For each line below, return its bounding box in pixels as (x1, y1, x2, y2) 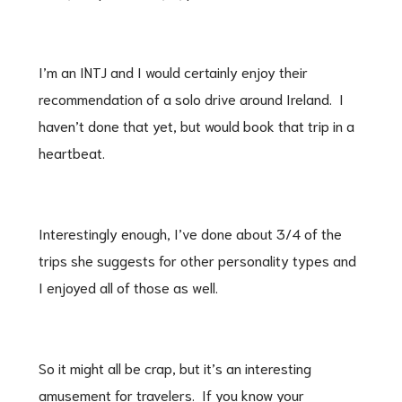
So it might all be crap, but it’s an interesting (38, 357, 311, 377)
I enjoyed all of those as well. (38, 276, 218, 296)
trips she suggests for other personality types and (38, 249, 356, 269)
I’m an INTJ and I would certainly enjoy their (38, 61, 308, 81)
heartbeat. (38, 142, 105, 162)
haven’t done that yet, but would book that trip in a (38, 115, 354, 135)
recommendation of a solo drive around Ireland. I (38, 88, 344, 108)
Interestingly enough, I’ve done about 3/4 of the (38, 223, 342, 242)
